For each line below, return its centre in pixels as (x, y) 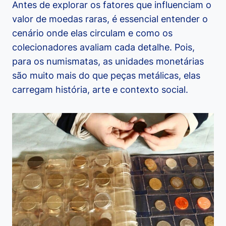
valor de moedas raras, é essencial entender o (110, 19)
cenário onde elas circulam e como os (92, 33)
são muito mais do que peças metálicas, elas (106, 76)
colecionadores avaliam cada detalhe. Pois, (103, 47)
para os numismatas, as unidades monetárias (108, 62)
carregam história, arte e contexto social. (100, 90)
